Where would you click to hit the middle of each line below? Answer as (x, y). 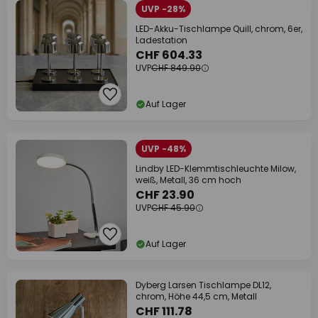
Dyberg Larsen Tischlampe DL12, (203, 285)
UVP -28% (163, 9)
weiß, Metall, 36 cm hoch (188, 180)
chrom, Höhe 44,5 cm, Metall (196, 296)
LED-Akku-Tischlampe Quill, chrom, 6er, (219, 29)
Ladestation (161, 40)
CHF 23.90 (165, 195)
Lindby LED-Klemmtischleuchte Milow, (216, 169)
